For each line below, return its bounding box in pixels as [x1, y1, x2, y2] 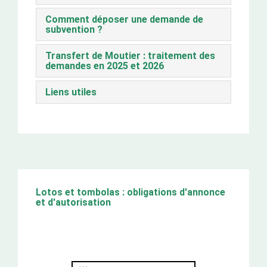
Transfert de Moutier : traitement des [45, 49, 215, 61]
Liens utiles [45, 86, 97, 98]
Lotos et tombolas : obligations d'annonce [36, 186, 225, 198]
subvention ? [45, 23, 103, 35]
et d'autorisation [36, 196, 111, 208]
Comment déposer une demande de [45, 13, 203, 25]
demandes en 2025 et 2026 [45, 60, 164, 72]
